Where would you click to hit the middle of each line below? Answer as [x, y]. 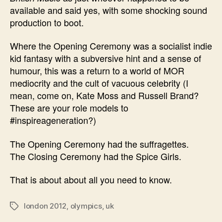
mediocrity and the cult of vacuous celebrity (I [99, 83]
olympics [86, 206]
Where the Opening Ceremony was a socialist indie [111, 46]
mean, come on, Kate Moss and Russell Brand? [104, 95]
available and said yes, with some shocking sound [109, 10]
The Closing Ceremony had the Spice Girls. [96, 156]
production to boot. [47, 22]
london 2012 [45, 206]
